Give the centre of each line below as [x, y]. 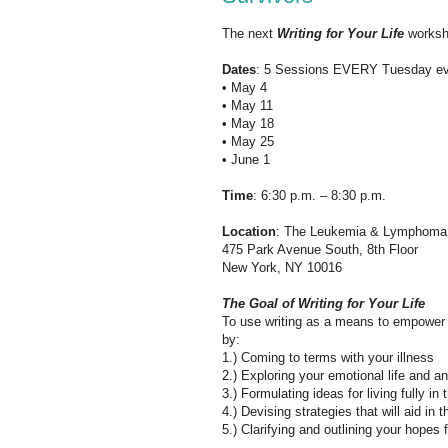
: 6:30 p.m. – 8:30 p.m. [319, 195]
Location [249, 231]
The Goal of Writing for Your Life [323, 303]
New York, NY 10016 [282, 267]
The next [249, 33]
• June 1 [246, 159]
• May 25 [248, 141]
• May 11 [247, 105]
